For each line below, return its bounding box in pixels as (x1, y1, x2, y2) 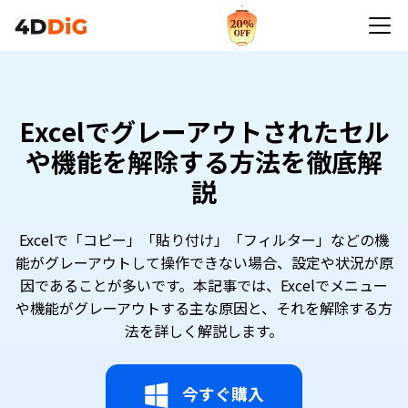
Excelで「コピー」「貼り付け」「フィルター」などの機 (19, 229, 389, 250)
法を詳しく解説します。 (125, 320, 283, 342)
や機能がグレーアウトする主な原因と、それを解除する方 (15, 297, 393, 319)
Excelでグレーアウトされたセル (18, 113, 390, 149)
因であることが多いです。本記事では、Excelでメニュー (20, 274, 388, 296)
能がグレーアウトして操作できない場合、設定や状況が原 (15, 251, 393, 273)
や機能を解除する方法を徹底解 (25, 143, 382, 179)
